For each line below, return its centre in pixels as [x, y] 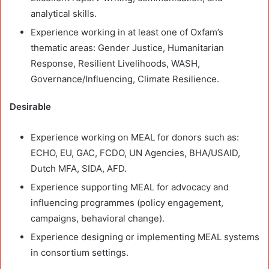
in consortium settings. [80, 252]
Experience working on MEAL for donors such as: [135, 137]
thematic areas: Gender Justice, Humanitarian [127, 47]
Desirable [30, 106]
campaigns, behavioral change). [98, 218]
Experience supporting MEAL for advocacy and [130, 187]
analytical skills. [64, 13]
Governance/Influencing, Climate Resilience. [125, 79]
